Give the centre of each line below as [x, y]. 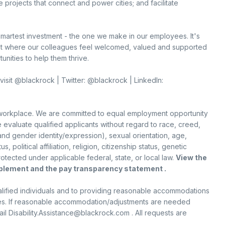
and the [44, 168]
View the [191, 157]
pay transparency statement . [112, 168]
